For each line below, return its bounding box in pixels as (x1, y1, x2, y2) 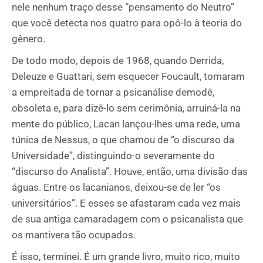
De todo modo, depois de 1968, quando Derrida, (12, 55, 224, 66)
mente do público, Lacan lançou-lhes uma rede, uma (12, 118, 240, 130)
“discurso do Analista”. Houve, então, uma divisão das (12, 166, 248, 177)
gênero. (12, 33, 45, 45)
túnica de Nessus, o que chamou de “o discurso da (12, 134, 234, 146)
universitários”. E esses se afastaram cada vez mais (12, 197, 241, 209)
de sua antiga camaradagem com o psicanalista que (12, 213, 243, 225)
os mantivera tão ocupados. (12, 229, 136, 241)
